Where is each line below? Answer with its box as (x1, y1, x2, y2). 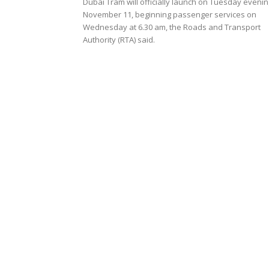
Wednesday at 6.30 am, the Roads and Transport (83, 22, 261, 32)
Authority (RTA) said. (83, 34, 155, 45)
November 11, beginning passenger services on (83, 9, 256, 20)
